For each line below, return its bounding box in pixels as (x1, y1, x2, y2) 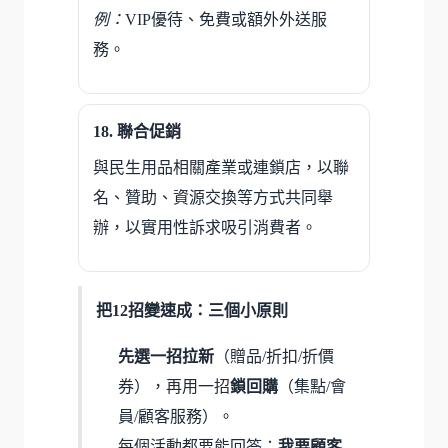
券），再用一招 (118, 377, 230, 395)
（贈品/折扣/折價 (214, 347, 334, 365)
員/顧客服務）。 (118, 407, 234, 425)
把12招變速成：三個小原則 (96, 301, 288, 319)
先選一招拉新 (118, 347, 214, 365)
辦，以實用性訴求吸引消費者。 (93, 218, 317, 236)
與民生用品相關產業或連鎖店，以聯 (93, 158, 349, 176)
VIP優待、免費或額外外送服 (125, 10, 327, 28)
